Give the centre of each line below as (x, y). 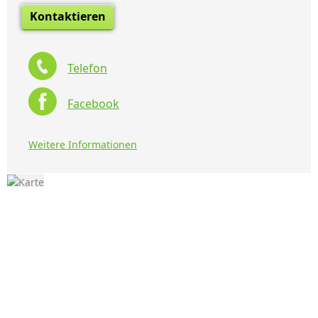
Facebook (93, 104)
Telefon (87, 68)
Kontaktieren (67, 16)
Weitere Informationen (83, 144)
